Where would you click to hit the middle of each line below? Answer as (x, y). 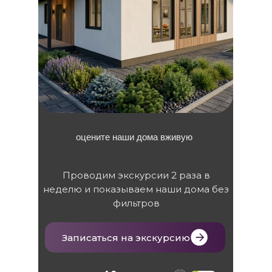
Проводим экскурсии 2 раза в (136, 175)
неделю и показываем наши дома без (136, 189)
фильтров (136, 203)
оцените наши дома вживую (134, 137)
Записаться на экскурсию (126, 237)
